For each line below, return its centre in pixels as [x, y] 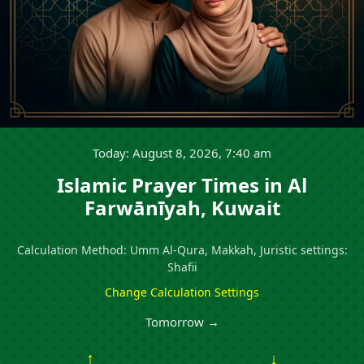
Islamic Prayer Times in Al [182, 185]
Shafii [182, 267]
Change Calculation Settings [182, 292]
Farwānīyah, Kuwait [182, 208]
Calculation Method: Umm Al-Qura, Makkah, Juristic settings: [182, 250]
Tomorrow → [182, 322]
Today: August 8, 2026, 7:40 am [182, 153]
